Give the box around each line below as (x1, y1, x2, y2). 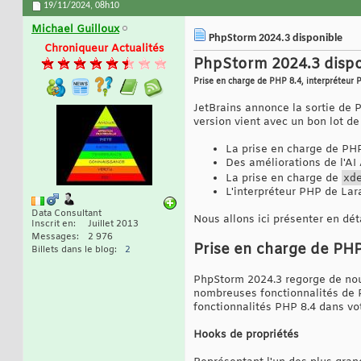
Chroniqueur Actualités (44, 42, 164, 56)
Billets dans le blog (31, 244, 114, 256)
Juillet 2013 (88, 218, 139, 230)
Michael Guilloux (31, 23, 119, 37)
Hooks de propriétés (193, 328, 299, 342)
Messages (31, 231, 77, 243)
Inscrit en (31, 218, 73, 230)
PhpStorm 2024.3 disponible (206, 32, 342, 45)
